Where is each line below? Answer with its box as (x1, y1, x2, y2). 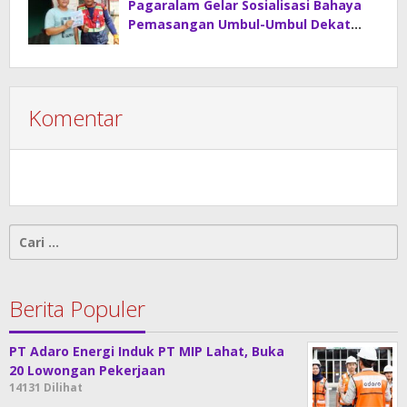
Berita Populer (9, 293, 145, 324)
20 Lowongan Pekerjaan (9, 362, 165, 380)
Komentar (28, 103, 123, 134)
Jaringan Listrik (128, 35, 229, 53)
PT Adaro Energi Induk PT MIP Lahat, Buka (9, 342, 284, 361)
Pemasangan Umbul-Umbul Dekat (128, 15, 351, 34)
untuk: (9, 244, 52, 263)
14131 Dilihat (9, 380, 83, 396)
